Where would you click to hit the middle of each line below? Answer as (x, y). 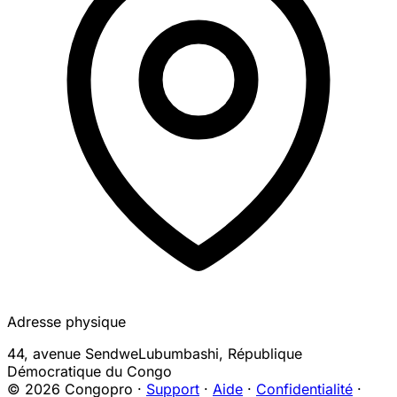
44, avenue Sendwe (73, 353)
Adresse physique (66, 321)
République (265, 353)
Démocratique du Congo (90, 371)
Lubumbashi (179, 353)
